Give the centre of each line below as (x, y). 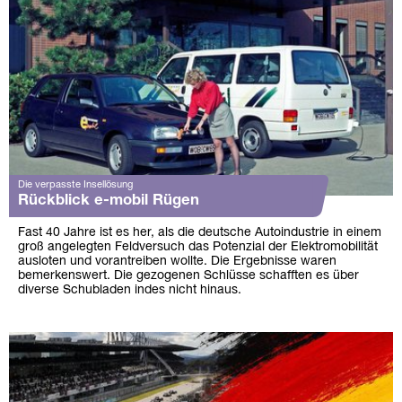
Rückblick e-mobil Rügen (109, 201)
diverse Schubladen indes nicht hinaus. (130, 291)
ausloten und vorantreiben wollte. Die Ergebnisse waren (177, 262)
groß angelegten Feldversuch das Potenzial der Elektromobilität (198, 248)
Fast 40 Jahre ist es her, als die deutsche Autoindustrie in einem (200, 233)
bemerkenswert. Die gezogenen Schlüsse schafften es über (188, 276)
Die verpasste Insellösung (75, 185)
